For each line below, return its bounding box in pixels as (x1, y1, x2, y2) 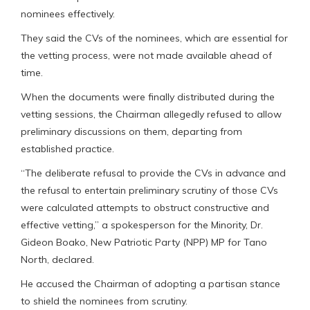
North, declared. (21, 253, 94, 266)
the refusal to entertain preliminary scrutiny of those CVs (21, 183, 278, 197)
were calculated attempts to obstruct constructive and (21, 201, 269, 214)
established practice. (21, 142, 114, 155)
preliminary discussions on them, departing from (21, 125, 242, 138)
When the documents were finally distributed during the (21, 90, 275, 103)
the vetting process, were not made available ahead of (21, 48, 272, 62)
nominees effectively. (21, 7, 115, 20)
